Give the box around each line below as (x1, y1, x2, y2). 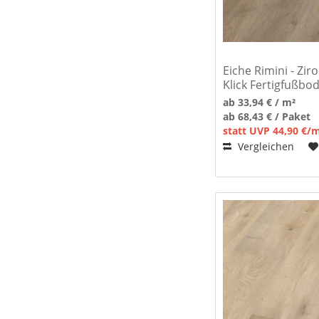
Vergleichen (235, 140, 295, 154)
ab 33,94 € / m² (223, 95, 296, 110)
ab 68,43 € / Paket (223, 110, 311, 124)
